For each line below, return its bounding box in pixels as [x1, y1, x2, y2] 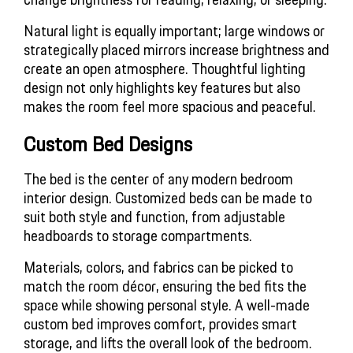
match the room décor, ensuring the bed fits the [24, 273, 307, 298]
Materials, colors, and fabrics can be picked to [24, 255, 293, 279]
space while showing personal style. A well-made [24, 292, 310, 317]
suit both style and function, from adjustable [24, 204, 285, 229]
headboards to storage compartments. [24, 223, 252, 247]
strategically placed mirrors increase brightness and [24, 37, 329, 61]
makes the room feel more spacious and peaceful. [24, 94, 316, 118]
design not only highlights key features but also [24, 75, 300, 99]
